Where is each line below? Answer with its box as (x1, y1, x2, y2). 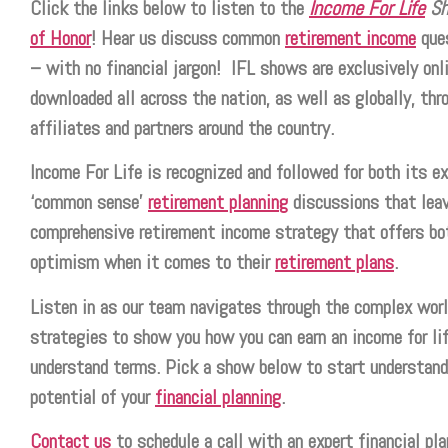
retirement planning (148, 189, 288, 216)
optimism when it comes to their (30, 249, 275, 276)
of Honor (30, 25, 91, 52)
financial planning (155, 383, 281, 410)
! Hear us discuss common (91, 25, 285, 52)
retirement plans (275, 249, 394, 276)
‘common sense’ (30, 189, 148, 216)
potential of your (30, 383, 155, 410)
